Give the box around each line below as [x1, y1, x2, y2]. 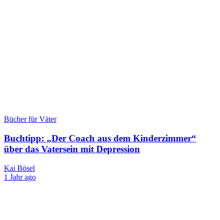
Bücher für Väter [4, 115, 56, 124]
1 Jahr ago [4, 172, 36, 181]
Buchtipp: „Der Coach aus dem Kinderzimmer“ [4, 133, 196, 143]
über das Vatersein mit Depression [4, 143, 140, 154]
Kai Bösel [4, 164, 35, 172]
